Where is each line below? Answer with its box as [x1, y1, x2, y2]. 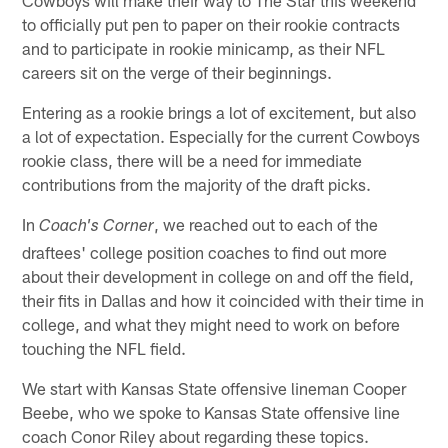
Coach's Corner [39, 218, 155, 236]
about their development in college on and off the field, [22, 265, 415, 286]
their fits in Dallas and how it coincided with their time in [22, 289, 425, 310]
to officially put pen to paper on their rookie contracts [22, 13, 401, 34]
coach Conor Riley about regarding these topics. [22, 425, 370, 446]
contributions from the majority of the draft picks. [22, 173, 372, 194]
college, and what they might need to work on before [22, 313, 401, 334]
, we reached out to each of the [154, 213, 379, 234]
